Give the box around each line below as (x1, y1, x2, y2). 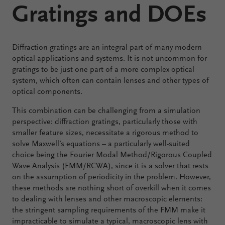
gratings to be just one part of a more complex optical (12, 66, 194, 74)
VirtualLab (72, 48, 116, 58)
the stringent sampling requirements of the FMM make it (12, 206, 205, 214)
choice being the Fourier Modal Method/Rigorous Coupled (12, 151, 212, 159)
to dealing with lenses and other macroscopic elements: (12, 195, 202, 203)
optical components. (12, 88, 82, 96)
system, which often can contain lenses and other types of (12, 77, 209, 85)
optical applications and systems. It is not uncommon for (12, 55, 207, 63)
